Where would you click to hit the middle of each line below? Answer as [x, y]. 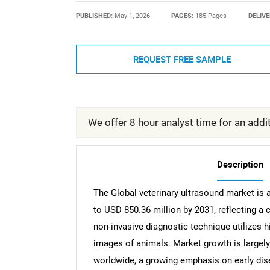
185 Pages [211, 16]
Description [240, 164]
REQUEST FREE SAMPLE [182, 59]
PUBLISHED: [95, 16]
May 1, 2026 [132, 16]
